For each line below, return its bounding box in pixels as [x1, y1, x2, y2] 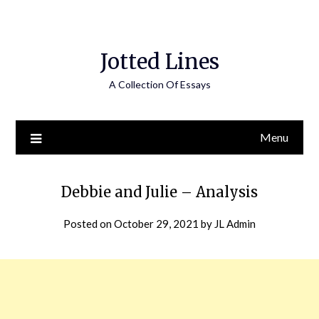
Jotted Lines [100, 48, 219, 75]
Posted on [63, 217, 114, 230]
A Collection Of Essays [108, 78, 211, 90]
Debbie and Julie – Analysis [61, 183, 258, 201]
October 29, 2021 [114, 217, 199, 230]
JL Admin [214, 217, 256, 230]
